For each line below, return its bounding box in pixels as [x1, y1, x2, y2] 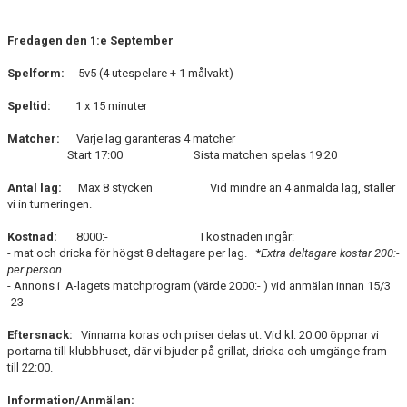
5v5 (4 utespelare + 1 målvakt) [65, 66, 233, 80]
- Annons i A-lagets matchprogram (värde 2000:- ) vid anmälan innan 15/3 [7, 279, 391, 293]
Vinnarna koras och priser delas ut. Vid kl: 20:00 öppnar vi [73, 328, 379, 342]
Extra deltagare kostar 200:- [261, 246, 399, 260]
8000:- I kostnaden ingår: [57, 230, 333, 243]
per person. [7, 263, 65, 276]
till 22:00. [7, 361, 53, 374]
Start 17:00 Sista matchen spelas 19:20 [7, 148, 337, 162]
